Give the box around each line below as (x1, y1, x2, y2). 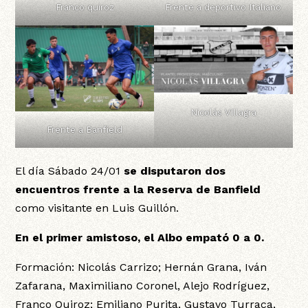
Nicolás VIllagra (190, 107, 256, 118)
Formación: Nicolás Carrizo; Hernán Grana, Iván (15, 261, 267, 274)
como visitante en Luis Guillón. (15, 201, 179, 215)
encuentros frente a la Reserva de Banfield (15, 183, 261, 197)
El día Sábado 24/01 (15, 164, 124, 178)
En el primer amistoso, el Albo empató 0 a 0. (15, 231, 265, 245)
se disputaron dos (124, 164, 226, 178)
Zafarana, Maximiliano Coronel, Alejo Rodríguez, (15, 279, 270, 293)
